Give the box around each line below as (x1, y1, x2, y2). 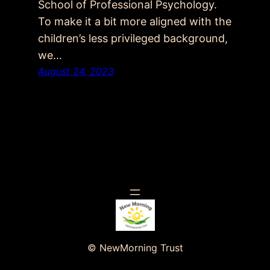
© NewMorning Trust (87, 241, 183, 254)
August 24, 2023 (38, 65, 115, 78)
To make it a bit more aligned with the (38, 15, 232, 28)
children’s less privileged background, (38, 32, 228, 45)
